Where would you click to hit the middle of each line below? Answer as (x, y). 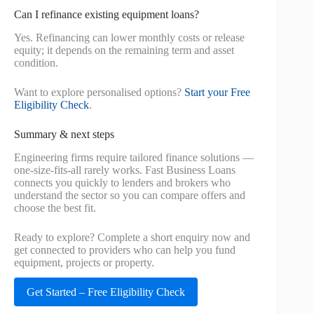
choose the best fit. (55, 207)
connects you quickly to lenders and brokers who (122, 182)
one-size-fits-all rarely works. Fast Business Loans (125, 170)
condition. (36, 63)
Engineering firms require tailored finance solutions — (134, 157)
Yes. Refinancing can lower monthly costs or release (129, 38)
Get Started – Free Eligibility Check (106, 292)
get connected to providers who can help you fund (125, 250)
